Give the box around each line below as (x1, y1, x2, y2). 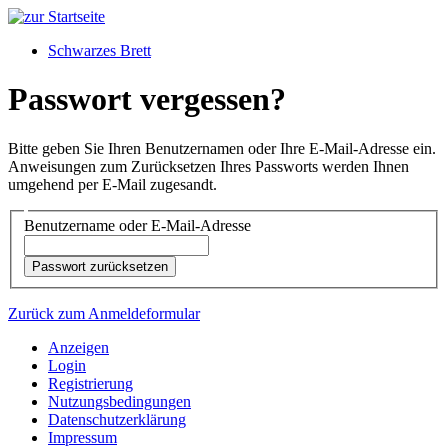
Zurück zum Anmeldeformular (8, 305, 200, 323)
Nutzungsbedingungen (48, 393, 191, 411)
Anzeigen (48, 339, 109, 357)
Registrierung (48, 375, 133, 393)
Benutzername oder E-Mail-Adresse (24, 217, 251, 235)
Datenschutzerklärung (48, 411, 186, 429)
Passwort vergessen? (8, 81, 286, 118)
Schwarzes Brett (48, 42, 151, 59)
